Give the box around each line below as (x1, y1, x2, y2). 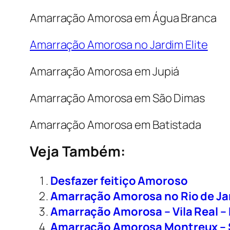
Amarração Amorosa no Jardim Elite (30, 36, 208, 52)
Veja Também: (30, 141, 125, 161)
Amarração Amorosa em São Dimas (30, 90, 205, 106)
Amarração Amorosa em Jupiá (30, 63, 180, 79)
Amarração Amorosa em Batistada (30, 117, 201, 132)
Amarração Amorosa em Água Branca (30, 10, 217, 26)
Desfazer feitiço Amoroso (50, 172, 188, 188)
